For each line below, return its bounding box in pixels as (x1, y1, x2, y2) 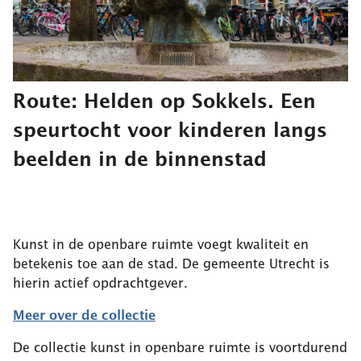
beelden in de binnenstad (13, 147, 267, 170)
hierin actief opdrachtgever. (13, 276, 188, 290)
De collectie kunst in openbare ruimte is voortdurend (13, 340, 347, 355)
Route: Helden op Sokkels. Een (13, 89, 316, 112)
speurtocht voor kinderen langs (13, 118, 327, 141)
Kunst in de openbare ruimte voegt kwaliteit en (13, 237, 309, 251)
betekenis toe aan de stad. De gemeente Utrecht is (13, 256, 330, 271)
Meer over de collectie (13, 308, 156, 322)
